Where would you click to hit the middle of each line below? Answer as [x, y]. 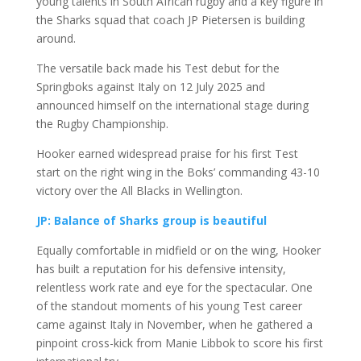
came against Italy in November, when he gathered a [174, 325]
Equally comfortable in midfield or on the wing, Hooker [178, 251]
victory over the [78, 191]
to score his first [279, 343]
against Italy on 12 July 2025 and [179, 87]
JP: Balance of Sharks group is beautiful [151, 221]
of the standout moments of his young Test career [169, 306]
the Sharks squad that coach [112, 20]
